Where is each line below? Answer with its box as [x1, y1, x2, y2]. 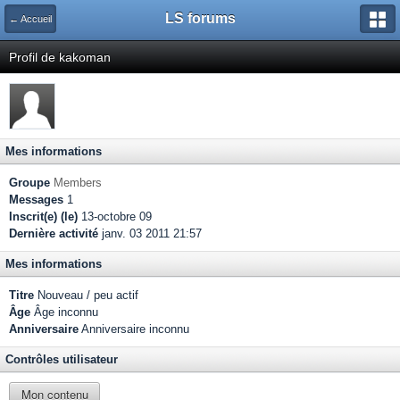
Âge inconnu [30, 305, 98, 319]
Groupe [9, 176, 50, 189]
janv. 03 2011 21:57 [98, 227, 202, 240]
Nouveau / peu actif [34, 288, 138, 302]
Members [54, 176, 102, 189]
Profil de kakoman [9, 50, 111, 64]
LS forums [164, 11, 236, 26]
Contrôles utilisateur [5, 353, 118, 366]
